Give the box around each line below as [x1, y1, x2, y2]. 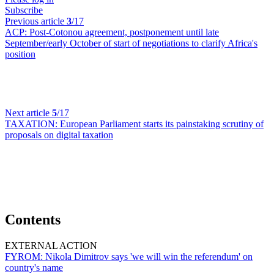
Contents [5, 211, 61, 228]
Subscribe [5, 5, 43, 15]
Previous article [5, 16, 67, 26]
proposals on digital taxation [5, 130, 113, 140]
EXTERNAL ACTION [5, 240, 97, 251]
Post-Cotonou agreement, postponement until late [29, 27, 219, 37]
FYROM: [5, 251, 45, 262]
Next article [5, 108, 52, 118]
